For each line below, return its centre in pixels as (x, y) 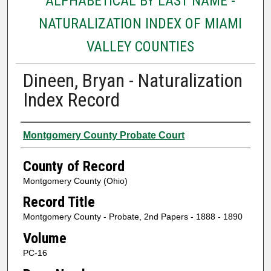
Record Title (59, 202)
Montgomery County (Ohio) (75, 181)
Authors (44, 133)
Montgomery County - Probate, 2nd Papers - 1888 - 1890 (132, 217)
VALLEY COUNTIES (140, 46)
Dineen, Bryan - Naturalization (132, 80)
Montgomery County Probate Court (103, 135)
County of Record (73, 166)
